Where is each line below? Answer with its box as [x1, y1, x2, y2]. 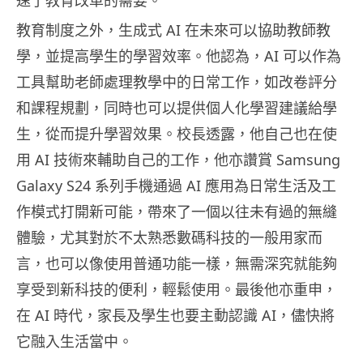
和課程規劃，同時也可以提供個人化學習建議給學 [16, 97, 337, 117]
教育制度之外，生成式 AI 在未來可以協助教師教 [16, 19, 331, 40]
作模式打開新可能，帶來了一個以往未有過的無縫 [16, 201, 337, 221]
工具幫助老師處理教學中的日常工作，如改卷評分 [16, 71, 337, 92]
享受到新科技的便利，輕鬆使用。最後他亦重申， [16, 279, 337, 299]
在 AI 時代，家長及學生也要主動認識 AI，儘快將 [16, 305, 335, 325]
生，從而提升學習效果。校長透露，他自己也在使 [16, 123, 337, 143]
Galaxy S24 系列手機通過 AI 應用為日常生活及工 [16, 175, 336, 195]
